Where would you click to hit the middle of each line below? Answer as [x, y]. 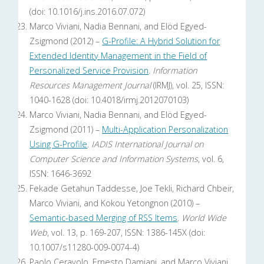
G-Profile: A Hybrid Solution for [161, 41]
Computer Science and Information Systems [114, 159]
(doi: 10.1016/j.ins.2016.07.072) [88, 12]
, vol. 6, [211, 159]
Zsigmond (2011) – [66, 130]
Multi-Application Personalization [165, 130]
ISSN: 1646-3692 [61, 174]
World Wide [204, 218]
